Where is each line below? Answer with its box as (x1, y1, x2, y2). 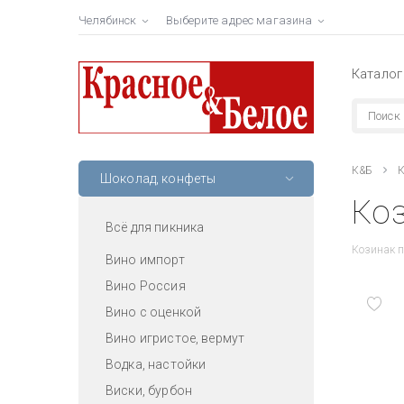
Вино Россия (106, 278, 186, 293)
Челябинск (78, 14, 137, 27)
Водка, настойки (106, 356, 207, 372)
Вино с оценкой (106, 304, 202, 319)
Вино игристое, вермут (106, 330, 245, 345)
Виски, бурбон (106, 382, 192, 398)
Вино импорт (106, 252, 185, 267)
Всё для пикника (106, 219, 205, 234)
